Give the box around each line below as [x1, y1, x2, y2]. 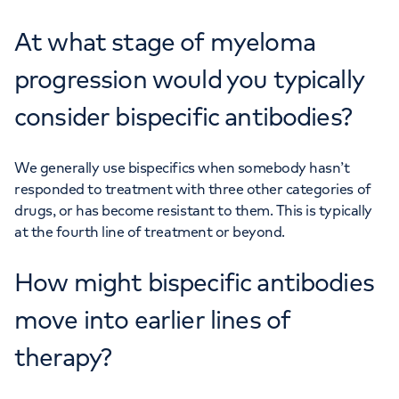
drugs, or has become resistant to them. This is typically [14, 201, 372, 220]
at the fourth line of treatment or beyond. [14, 223, 285, 241]
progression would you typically [14, 63, 363, 95]
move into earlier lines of [14, 304, 291, 336]
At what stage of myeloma [14, 26, 315, 58]
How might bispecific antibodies [14, 266, 374, 298]
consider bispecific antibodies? [14, 101, 353, 133]
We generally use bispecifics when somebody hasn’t [14, 159, 350, 177]
